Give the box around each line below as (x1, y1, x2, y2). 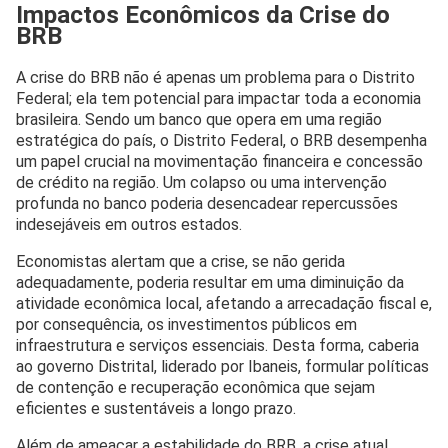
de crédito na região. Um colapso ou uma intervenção (16, 173, 387, 193)
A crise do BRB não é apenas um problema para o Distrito (16, 68, 415, 88)
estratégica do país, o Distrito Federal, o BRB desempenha (16, 131, 427, 151)
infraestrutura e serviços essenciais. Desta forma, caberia (16, 336, 419, 356)
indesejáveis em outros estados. (16, 215, 242, 235)
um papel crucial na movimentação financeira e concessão (16, 152, 423, 172)
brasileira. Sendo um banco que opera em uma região (16, 110, 382, 130)
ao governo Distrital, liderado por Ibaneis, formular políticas (16, 357, 429, 377)
